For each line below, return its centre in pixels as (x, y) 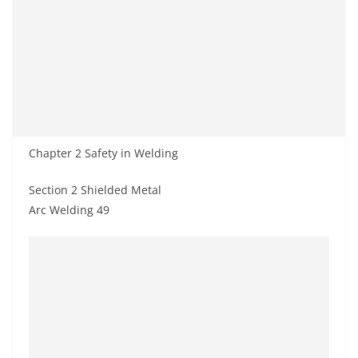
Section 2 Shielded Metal (95, 189)
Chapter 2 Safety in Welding (103, 153)
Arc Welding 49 (69, 209)
